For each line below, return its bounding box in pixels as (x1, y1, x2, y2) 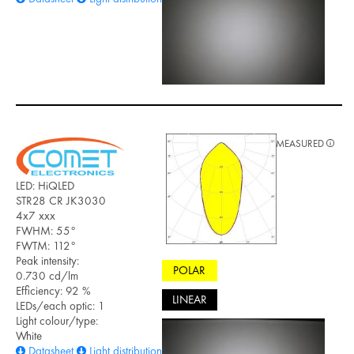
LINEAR (171, 292, 207, 308)
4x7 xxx (16, 207, 55, 224)
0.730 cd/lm (16, 267, 78, 284)
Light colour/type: (16, 312, 98, 329)
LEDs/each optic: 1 (16, 297, 105, 314)
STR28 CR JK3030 (16, 192, 106, 209)
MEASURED (276, 136, 326, 150)
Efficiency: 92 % (16, 282, 91, 299)
